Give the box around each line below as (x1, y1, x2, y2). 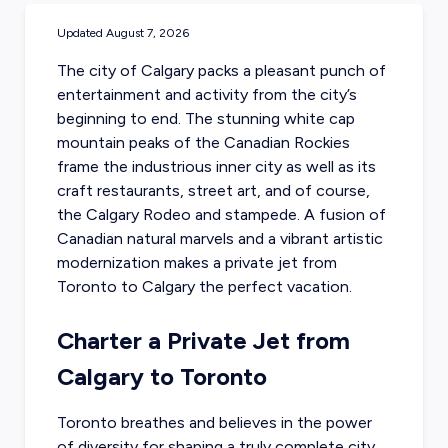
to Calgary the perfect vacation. (116, 277, 352, 296)
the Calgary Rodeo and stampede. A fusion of (56, 205, 386, 224)
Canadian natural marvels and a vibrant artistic (56, 229, 383, 248)
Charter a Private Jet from (56, 326, 350, 355)
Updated (56, 26, 106, 40)
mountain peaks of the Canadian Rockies (56, 133, 350, 152)
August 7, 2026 (105, 26, 189, 40)
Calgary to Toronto (56, 362, 267, 391)
